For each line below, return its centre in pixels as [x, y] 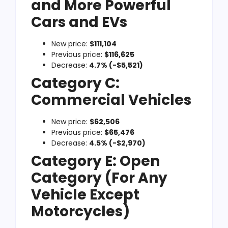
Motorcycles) [80, 211]
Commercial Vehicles [111, 100]
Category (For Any [99, 178]
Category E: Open [95, 161]
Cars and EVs [79, 22]
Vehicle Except [85, 194]
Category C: [75, 83]
